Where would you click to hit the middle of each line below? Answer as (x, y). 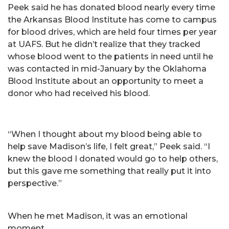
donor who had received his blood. (79, 93)
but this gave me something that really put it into (109, 171)
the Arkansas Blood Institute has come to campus (112, 20)
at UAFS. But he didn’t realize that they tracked (104, 44)
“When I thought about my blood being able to (105, 134)
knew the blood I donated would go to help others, (113, 159)
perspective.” (35, 183)
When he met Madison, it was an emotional (98, 216)
